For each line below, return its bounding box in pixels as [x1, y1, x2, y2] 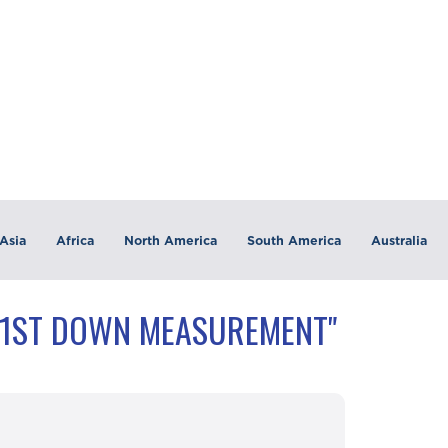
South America [246, 232, 341, 248]
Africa [55, 232, 94, 248]
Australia [370, 232, 427, 248]
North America [123, 232, 217, 248]
